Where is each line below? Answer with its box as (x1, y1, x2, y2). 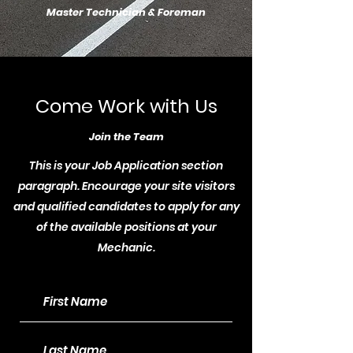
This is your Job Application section (29, 158, 223, 173)
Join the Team (88, 129, 164, 144)
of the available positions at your (35, 219, 217, 235)
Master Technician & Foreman (46, 5, 206, 20)
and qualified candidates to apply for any (13, 199, 240, 214)
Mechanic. (97, 240, 155, 255)
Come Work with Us (35, 93, 217, 119)
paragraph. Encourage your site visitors (17, 178, 235, 194)
